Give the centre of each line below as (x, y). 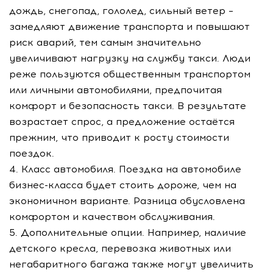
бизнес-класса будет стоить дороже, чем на (123, 185)
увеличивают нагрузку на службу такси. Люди (130, 58)
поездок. (32, 153)
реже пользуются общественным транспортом (130, 74)
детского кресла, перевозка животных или (120, 248)
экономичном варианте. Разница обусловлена (127, 201)
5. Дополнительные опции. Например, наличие (128, 232)
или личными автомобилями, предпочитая (115, 90)
